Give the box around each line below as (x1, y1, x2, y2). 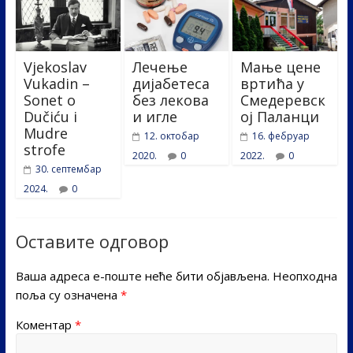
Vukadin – (23, 73, 90, 93)
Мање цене (240, 57, 321, 76)
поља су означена (15, 286, 121, 303)
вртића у (240, 73, 305, 93)
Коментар (15, 316, 75, 333)
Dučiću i (23, 106, 77, 126)
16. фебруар (252, 128, 310, 143)
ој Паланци (240, 106, 320, 126)
